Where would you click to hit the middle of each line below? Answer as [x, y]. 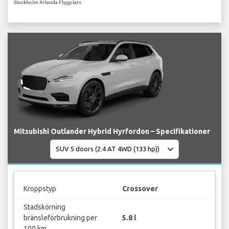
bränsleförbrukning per [60, 218]
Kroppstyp [40, 189]
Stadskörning [44, 207]
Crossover [140, 189]
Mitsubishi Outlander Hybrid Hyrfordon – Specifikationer [112, 131]
